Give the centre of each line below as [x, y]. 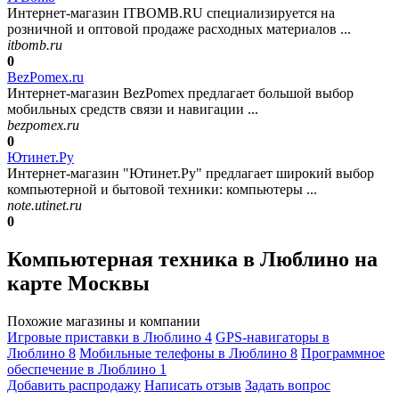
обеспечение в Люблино [83, 369]
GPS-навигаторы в [273, 337]
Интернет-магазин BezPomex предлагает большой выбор [180, 94]
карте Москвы [78, 284]
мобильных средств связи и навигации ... [133, 110]
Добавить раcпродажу [74, 385]
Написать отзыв [193, 385]
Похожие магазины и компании [104, 321]
